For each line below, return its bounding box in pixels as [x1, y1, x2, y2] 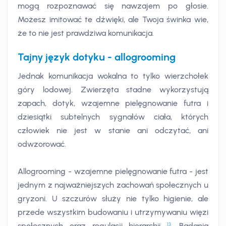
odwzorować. [18, 139, 66, 149]
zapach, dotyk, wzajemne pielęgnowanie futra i [18, 98, 208, 108]
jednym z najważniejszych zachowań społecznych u [18, 180, 208, 190]
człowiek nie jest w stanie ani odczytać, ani [18, 126, 208, 136]
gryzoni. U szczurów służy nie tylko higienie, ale [18, 194, 208, 204]
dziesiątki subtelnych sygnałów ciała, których [18, 112, 208, 122]
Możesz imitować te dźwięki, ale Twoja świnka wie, [18, 15, 208, 25]
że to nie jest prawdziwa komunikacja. [18, 28, 154, 38]
